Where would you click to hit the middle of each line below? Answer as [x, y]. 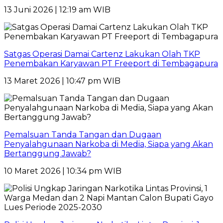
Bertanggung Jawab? [48, 153]
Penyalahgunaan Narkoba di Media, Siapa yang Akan [109, 144]
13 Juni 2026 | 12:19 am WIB [57, 9]
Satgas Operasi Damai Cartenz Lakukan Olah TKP [102, 54]
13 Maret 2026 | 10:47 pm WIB [62, 81]
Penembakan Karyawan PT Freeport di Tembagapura [111, 63]
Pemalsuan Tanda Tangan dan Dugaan [83, 134]
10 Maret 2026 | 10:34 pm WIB [63, 171]
